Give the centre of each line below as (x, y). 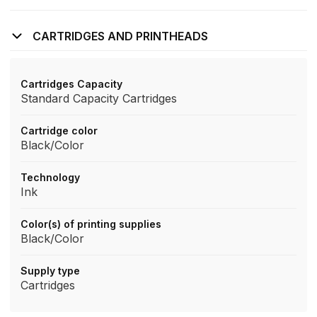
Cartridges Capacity (71, 84)
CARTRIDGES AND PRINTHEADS (120, 36)
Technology (50, 177)
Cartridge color (59, 131)
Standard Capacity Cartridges (99, 98)
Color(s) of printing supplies (91, 224)
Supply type (50, 271)
